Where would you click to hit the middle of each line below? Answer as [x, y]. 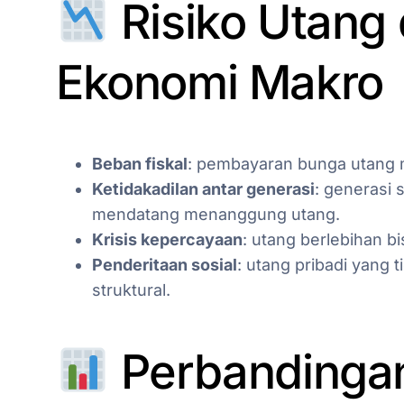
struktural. [131, 289]
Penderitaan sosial [165, 264]
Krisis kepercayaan [167, 239]
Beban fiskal [140, 163]
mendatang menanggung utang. [216, 214]
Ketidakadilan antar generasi [203, 188]
